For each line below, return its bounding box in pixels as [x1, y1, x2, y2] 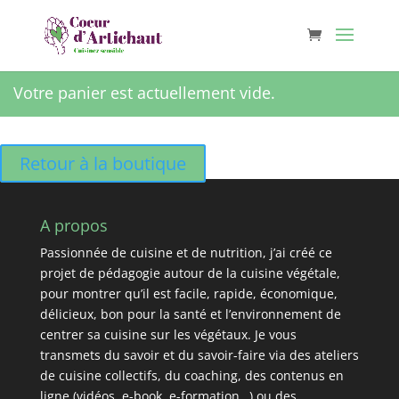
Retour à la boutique [20, 151, 186, 175]
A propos [39, 215, 108, 236]
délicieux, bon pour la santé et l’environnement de [39, 305, 341, 322]
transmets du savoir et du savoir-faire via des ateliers [39, 346, 359, 363]
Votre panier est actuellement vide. [13, 82, 275, 103]
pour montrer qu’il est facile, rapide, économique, [39, 285, 338, 302]
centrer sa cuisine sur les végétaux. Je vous [39, 326, 297, 343]
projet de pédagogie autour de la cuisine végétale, [39, 265, 340, 281]
